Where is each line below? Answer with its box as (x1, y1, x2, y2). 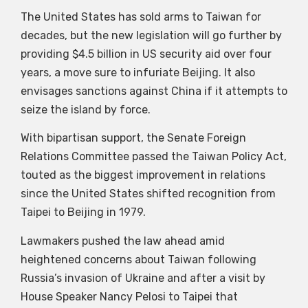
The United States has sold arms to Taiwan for (21, 10, 261, 23)
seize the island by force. (21, 102, 151, 116)
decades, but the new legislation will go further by (21, 28, 282, 42)
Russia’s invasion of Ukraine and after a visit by (21, 271, 265, 285)
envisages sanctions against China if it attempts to (21, 84, 287, 98)
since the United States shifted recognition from (21, 187, 276, 201)
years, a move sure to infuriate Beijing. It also (21, 65, 255, 79)
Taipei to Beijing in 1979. (21, 206, 146, 219)
